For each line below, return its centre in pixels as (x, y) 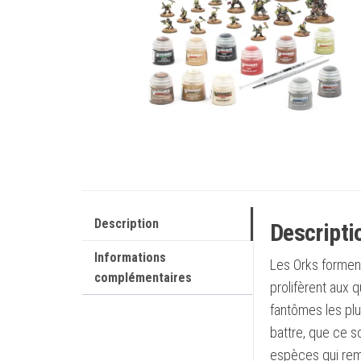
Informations (130, 257)
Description (127, 224)
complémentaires (143, 278)
